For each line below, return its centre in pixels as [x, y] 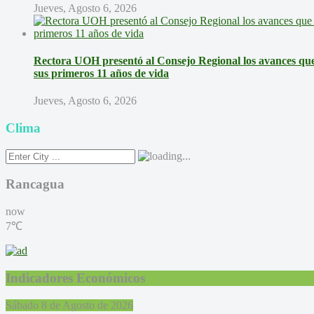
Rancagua [35, 184]
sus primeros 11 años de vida [101, 74]
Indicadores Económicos [75, 278]
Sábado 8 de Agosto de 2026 [69, 305]
